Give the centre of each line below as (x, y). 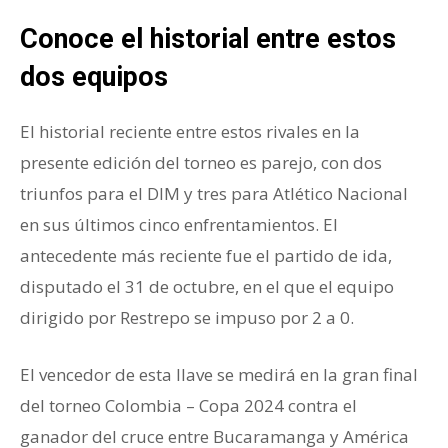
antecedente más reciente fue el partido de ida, (206, 256)
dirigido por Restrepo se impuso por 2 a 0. (187, 318)
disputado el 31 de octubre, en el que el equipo (207, 287)
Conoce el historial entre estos (208, 39)
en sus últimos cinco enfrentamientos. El (179, 225)
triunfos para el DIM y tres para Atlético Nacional (214, 194)
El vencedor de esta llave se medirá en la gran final (219, 375)
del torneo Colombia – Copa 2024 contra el (188, 406)
